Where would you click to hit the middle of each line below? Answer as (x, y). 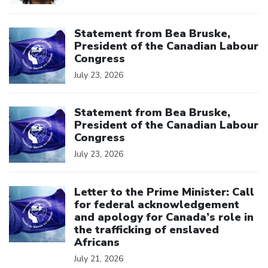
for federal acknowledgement (157, 204)
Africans (97, 242)
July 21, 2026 (99, 258)
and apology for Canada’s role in (164, 217)
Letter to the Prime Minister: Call (164, 192)
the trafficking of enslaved (147, 229)
